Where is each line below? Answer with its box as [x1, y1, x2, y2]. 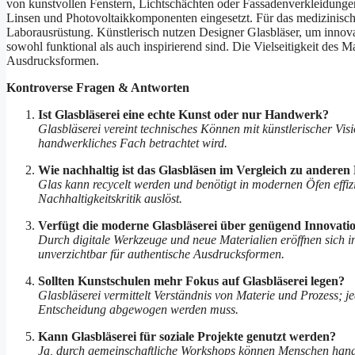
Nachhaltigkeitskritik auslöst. [38, 192, 182, 206]
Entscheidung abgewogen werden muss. [38, 303, 239, 317]
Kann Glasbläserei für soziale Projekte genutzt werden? [38, 330, 336, 344]
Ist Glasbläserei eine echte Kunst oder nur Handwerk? [38, 108, 329, 122]
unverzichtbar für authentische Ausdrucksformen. [38, 247, 284, 261]
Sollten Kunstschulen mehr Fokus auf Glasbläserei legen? [38, 274, 345, 288]
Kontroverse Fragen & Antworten [6, 81, 189, 95]
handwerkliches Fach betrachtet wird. [38, 136, 227, 151]
